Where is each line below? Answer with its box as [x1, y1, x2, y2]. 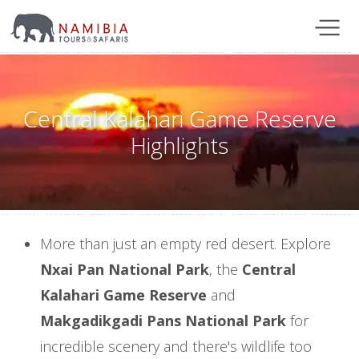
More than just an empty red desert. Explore [40, 233, 331, 253]
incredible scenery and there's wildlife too [40, 336, 312, 356]
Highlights [131, 129, 228, 160]
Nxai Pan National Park [40, 259, 209, 279]
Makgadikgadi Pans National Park [40, 310, 286, 330]
